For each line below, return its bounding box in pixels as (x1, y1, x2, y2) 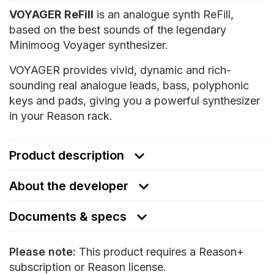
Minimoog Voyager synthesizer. (9, 39, 168, 51)
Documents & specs (9, 209, 130, 224)
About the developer (9, 179, 128, 193)
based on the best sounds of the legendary (9, 23, 226, 36)
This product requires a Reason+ (76, 245, 244, 258)
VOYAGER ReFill (9, 8, 94, 21)
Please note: (9, 245, 76, 258)
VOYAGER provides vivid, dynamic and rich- (9, 64, 231, 76)
